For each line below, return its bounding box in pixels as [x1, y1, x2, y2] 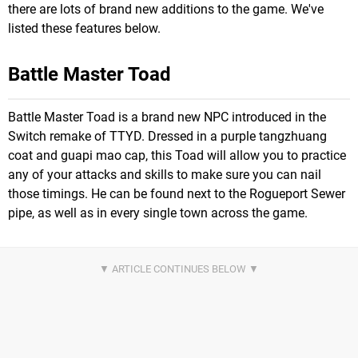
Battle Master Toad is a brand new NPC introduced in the [8, 109, 326, 125]
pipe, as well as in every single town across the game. [8, 205, 308, 221]
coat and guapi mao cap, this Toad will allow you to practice [8, 148, 346, 164]
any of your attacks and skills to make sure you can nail [8, 167, 321, 183]
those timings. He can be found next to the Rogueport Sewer [8, 186, 345, 202]
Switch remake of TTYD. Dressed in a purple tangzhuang [8, 129, 327, 145]
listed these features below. [8, 21, 161, 37]
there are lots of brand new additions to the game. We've [8, 2, 324, 18]
